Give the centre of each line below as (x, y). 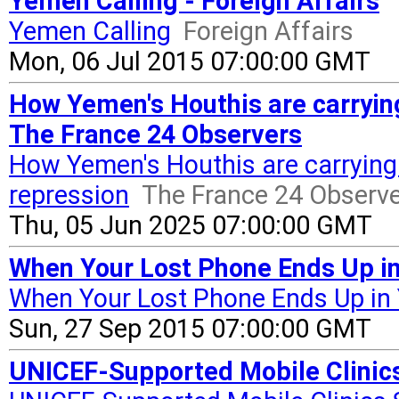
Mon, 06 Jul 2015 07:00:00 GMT (190, 61)
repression (69, 195)
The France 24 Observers (155, 134)
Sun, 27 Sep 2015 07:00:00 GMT (190, 329)
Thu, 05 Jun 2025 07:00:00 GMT (191, 225)
